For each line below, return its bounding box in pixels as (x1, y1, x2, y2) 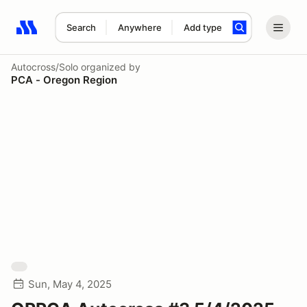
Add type (183, 22, 222, 33)
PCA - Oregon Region (11, 73, 117, 86)
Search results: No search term (16, 28, 175, 42)
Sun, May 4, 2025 (28, 278, 112, 291)
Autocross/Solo (11, 61, 78, 73)
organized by (78, 61, 140, 73)
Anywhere (117, 22, 162, 33)
